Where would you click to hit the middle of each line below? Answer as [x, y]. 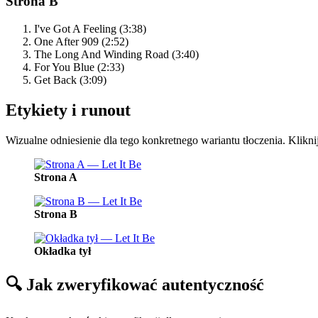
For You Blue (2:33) [79, 67]
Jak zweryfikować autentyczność [143, 284]
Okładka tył [62, 251]
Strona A [56, 177]
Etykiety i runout [68, 110]
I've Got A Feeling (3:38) [90, 29]
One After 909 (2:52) [81, 42]
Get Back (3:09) [70, 80]
